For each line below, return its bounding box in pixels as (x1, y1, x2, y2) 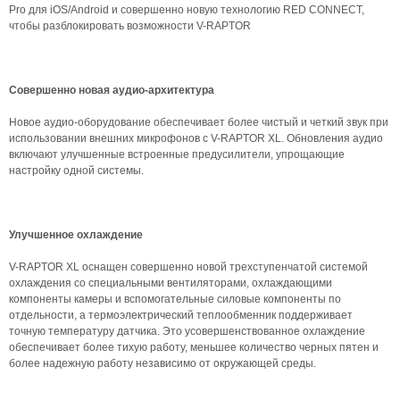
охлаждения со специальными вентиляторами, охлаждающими (9, 277, 332, 289)
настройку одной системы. (9, 164, 144, 177)
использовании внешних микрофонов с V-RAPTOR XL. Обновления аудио (9, 132, 383, 145)
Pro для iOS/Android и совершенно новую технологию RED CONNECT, (9, 4, 364, 16)
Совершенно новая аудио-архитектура (9, 84, 214, 96)
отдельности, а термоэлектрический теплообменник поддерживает (9, 309, 353, 321)
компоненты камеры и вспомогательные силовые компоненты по (9, 293, 341, 305)
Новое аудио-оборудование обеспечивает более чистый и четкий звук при (9, 116, 388, 129)
